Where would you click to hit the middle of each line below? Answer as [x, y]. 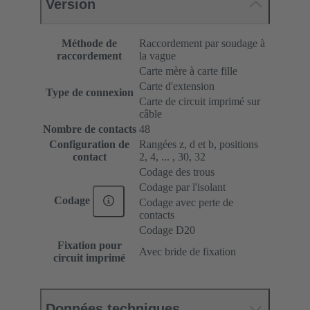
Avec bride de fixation [188, 252]
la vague [157, 56]
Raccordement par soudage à [202, 44]
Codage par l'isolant [182, 188]
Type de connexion [89, 93]
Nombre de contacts [89, 129]
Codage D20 [167, 230]
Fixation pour [89, 246]
